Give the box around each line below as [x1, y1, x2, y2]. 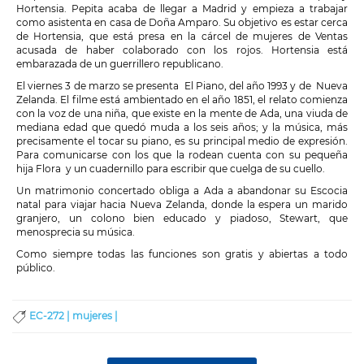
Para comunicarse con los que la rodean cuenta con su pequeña [16, 149, 348, 162]
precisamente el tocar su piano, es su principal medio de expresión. [16, 135, 348, 148]
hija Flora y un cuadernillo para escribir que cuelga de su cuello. [16, 162, 325, 175]
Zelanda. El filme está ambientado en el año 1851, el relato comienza [16, 93, 348, 106]
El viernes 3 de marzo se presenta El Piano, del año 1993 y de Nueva [16, 80, 348, 93]
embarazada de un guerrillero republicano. [16, 58, 223, 71]
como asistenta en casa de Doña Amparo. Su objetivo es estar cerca [16, 16, 348, 29]
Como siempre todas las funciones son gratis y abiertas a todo [16, 248, 348, 261]
